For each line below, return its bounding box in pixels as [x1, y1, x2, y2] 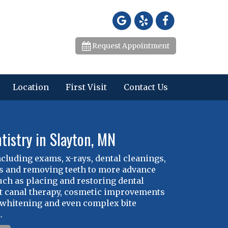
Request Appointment [91, 41, 169, 50]
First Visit [65, 82, 107, 92]
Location [12, 82, 49, 92]
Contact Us [123, 82, 168, 92]
